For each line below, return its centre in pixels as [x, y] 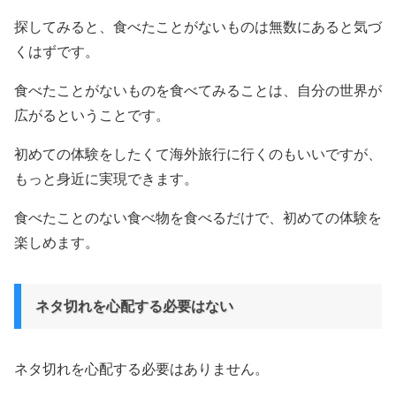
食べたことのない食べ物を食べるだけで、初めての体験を [198, 218]
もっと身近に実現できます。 [106, 179]
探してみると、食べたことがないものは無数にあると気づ [198, 27]
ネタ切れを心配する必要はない [134, 307]
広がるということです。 [92, 116]
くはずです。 [57, 52]
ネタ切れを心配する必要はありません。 [141, 369]
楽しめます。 [57, 243]
